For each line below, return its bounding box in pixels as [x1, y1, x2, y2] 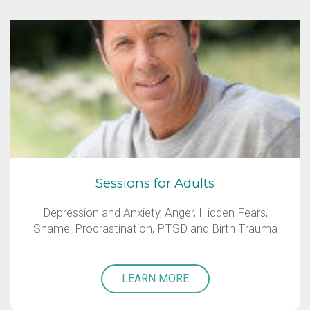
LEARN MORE [121, 272, 189, 286]
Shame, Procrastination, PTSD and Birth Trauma [33, 221, 277, 236]
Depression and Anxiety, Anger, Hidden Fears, [42, 206, 268, 220]
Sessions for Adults [95, 175, 215, 192]
